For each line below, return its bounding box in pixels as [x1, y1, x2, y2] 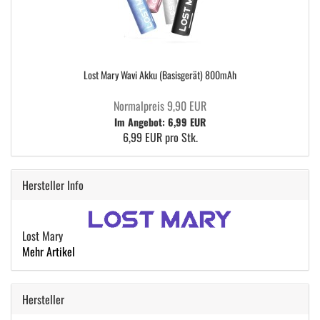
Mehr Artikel [22, 243, 75, 260]
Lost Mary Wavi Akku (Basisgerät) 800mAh [84, 67, 236, 82]
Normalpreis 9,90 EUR [114, 97, 206, 114]
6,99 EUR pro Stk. [122, 129, 198, 146]
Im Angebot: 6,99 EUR [114, 114, 206, 129]
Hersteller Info [22, 176, 84, 194]
